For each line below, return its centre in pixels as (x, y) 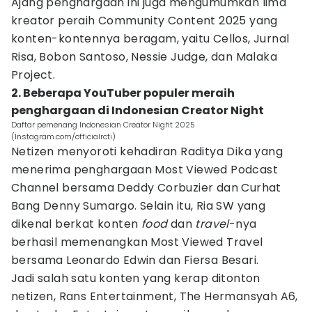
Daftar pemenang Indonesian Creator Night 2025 (103, 125)
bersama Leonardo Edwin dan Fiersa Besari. (135, 260)
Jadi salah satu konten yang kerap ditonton (136, 278)
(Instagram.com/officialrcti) (63, 136)
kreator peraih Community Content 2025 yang (145, 21)
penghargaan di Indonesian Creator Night (138, 110)
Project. (33, 75)
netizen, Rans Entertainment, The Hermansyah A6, (155, 296)
